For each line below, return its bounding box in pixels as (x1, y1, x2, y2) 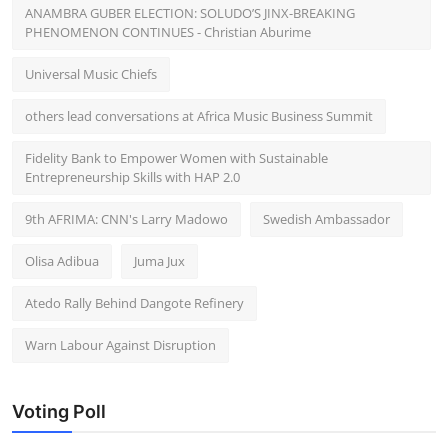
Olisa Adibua (25, 251, 99, 270)
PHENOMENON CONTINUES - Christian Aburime (25, 22, 311, 41)
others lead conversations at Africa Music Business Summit (25, 106, 373, 125)
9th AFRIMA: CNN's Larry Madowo (25, 209, 228, 228)
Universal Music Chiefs (25, 64, 157, 83)
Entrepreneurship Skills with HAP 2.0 (25, 167, 240, 186)
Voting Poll (12, 400, 106, 422)
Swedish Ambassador (263, 209, 390, 228)
